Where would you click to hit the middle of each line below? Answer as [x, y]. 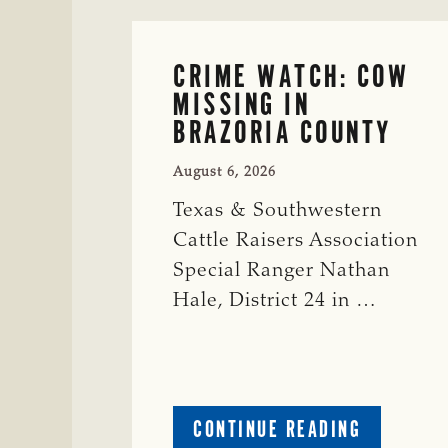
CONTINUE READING [277, 428]
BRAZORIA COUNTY [282, 131]
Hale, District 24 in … [275, 300]
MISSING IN [241, 103]
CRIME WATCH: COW [291, 75]
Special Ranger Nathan [281, 270]
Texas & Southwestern [277, 210]
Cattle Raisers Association [295, 240]
